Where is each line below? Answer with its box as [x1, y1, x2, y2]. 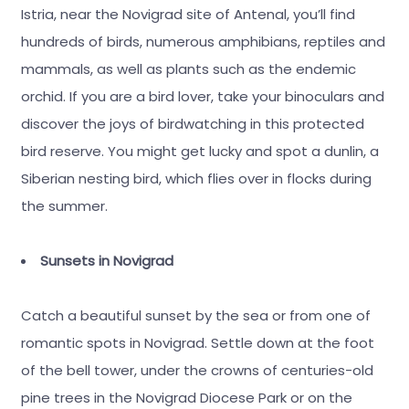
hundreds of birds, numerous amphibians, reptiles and [20, 31, 385, 51]
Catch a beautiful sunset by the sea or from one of [20, 305, 371, 325]
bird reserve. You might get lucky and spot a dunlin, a [20, 141, 379, 161]
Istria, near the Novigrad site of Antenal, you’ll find [20, 4, 355, 24]
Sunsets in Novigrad [39, 250, 173, 270]
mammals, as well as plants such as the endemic [20, 58, 356, 79]
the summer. [20, 195, 108, 215]
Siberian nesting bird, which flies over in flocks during [20, 168, 372, 188]
